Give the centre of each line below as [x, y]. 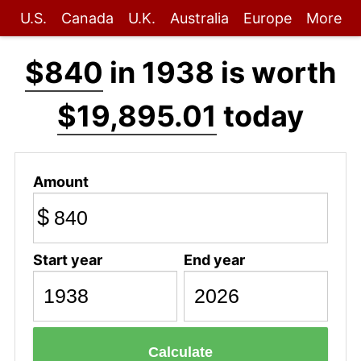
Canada [87, 18]
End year [214, 259]
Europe [267, 18]
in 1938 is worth [220, 73]
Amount [60, 181]
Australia [199, 18]
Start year [67, 259]
